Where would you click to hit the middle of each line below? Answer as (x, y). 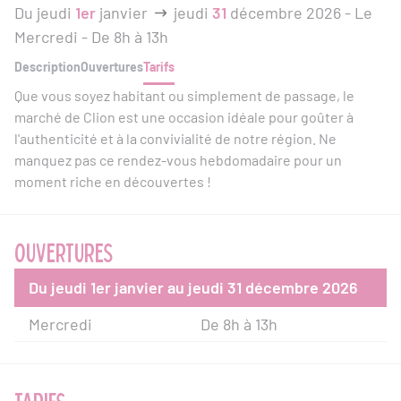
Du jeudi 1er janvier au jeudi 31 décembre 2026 (193, 287)
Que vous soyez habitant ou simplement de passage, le (184, 95)
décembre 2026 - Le (299, 12)
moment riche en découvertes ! (113, 181)
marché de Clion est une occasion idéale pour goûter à (184, 116)
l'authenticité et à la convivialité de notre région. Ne (175, 138)
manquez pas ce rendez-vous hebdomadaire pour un (178, 159)
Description (47, 66)
